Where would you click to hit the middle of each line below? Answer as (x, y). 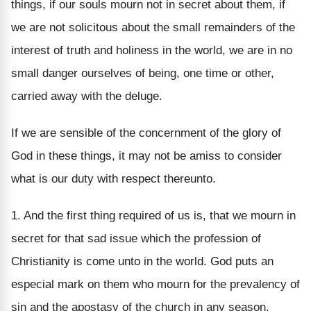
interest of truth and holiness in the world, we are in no (152, 50)
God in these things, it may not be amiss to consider (146, 155)
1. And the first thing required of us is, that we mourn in (153, 215)
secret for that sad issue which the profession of (136, 238)
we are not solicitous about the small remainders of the (153, 27)
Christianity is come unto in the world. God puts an (142, 261)
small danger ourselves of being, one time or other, (143, 73)
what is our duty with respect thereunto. (114, 178)
